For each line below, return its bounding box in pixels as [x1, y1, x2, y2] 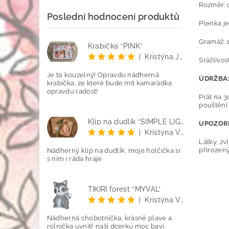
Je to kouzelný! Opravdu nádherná [47, 71, 159, 79]
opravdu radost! [47, 87, 98, 96]
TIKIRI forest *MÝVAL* [87, 185, 162, 193]
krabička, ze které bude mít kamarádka [47, 79, 172, 87]
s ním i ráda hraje [47, 155, 102, 163]
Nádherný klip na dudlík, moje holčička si [47, 147, 180, 155]
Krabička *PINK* [87, 41, 143, 50]
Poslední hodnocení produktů [47, 11, 180, 22]
